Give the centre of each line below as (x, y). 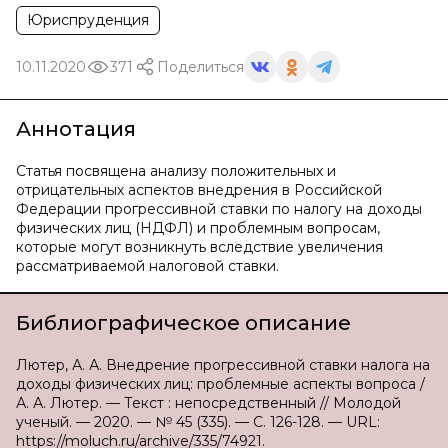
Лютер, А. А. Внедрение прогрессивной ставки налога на (223, 365)
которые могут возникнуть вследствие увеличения (199, 247)
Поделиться (200, 66)
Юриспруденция (88, 20)
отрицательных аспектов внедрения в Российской (199, 190)
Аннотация (76, 129)
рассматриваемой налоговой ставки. (147, 266)
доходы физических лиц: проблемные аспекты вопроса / (220, 384)
